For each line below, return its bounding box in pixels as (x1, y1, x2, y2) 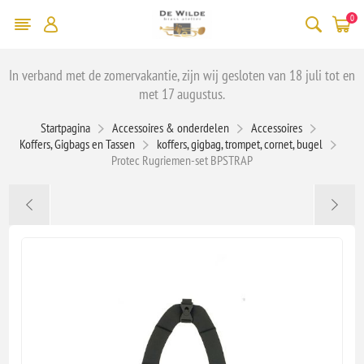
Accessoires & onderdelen (111, 119, 229, 136)
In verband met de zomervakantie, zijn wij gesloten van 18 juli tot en (9, 65, 355, 84)
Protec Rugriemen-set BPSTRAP (111, 151, 253, 168)
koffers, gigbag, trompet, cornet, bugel (157, 135, 323, 152)
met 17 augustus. (139, 84, 225, 103)
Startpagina (40, 119, 90, 136)
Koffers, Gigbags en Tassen (19, 135, 135, 152)
